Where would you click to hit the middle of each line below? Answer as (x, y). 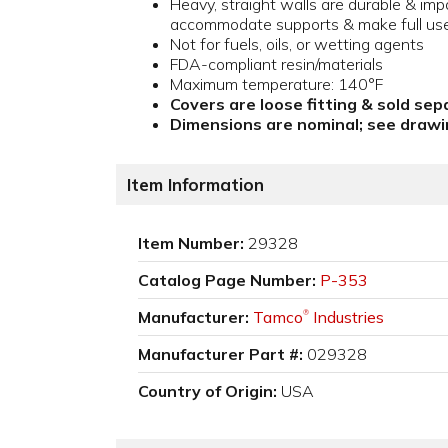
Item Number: (191, 243)
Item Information (195, 185)
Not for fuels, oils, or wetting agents (297, 44)
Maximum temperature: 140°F (276, 84)
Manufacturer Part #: (220, 354)
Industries (346, 317)
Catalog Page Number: (227, 280)
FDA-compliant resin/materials (276, 64)
